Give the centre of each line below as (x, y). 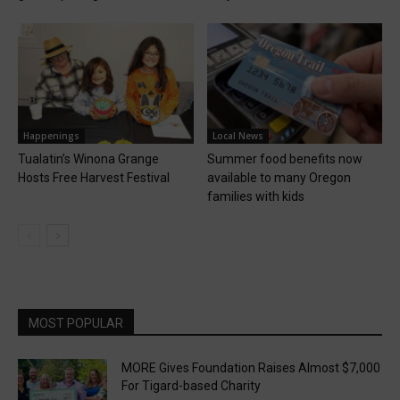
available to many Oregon (279, 178)
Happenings (51, 136)
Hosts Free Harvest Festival (94, 178)
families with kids (255, 197)
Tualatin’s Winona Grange (88, 159)
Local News (237, 136)
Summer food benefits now (284, 159)
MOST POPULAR (76, 324)
